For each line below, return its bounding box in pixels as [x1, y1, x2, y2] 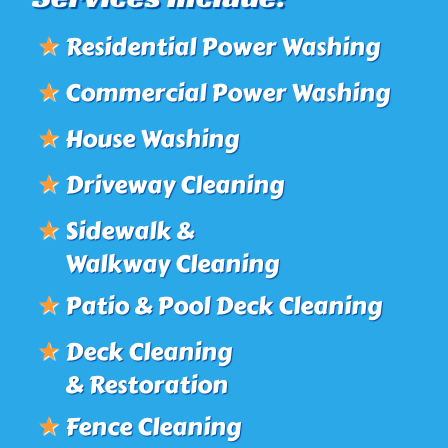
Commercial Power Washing [65, 74, 391, 111]
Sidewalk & [65, 212, 195, 249]
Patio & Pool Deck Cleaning [65, 287, 383, 324]
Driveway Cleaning [65, 166, 285, 203]
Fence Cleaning [65, 408, 242, 445]
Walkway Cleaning [65, 245, 280, 282]
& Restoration [65, 366, 229, 403]
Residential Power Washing [65, 28, 381, 65]
